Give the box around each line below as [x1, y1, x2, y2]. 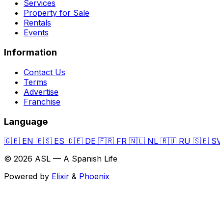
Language [4, 115, 48, 127]
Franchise [24, 96, 60, 107]
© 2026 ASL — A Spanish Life [4, 154, 117, 164]
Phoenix [79, 171, 110, 182]
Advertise [24, 86, 58, 97]
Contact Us [24, 67, 65, 77]
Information [4, 47, 57, 58]
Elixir [52, 171, 72, 182]
